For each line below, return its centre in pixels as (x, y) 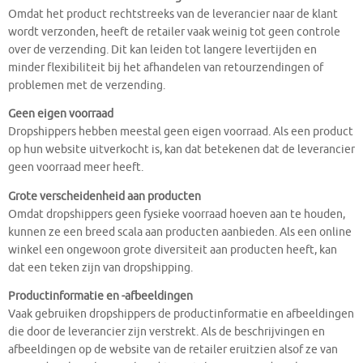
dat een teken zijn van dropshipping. (100, 267)
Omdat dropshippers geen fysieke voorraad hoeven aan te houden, (177, 214)
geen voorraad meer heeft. (76, 168)
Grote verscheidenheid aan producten (105, 196)
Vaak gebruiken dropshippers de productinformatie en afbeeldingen (181, 314)
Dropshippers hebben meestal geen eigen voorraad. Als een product (181, 132)
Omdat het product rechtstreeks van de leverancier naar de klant (173, 14)
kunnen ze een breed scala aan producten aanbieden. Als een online (180, 232)
